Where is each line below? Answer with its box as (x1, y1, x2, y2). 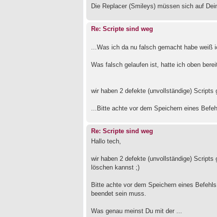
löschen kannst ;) (91, 164, 139, 171)
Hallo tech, (91, 138, 121, 145)
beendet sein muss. (91, 190, 146, 198)
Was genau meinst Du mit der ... (91, 207, 182, 215)
